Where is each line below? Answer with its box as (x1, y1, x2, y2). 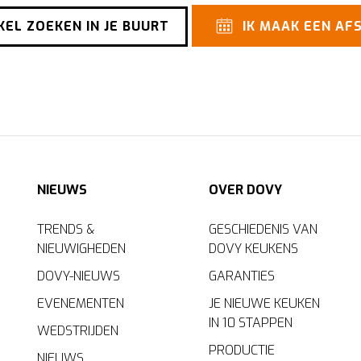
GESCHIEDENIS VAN (208, 221, 317, 239)
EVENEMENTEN (37, 295, 125, 313)
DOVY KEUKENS (208, 240, 298, 258)
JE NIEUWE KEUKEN (208, 295, 320, 313)
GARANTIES (208, 268, 275, 285)
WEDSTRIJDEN (37, 322, 119, 340)
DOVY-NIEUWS (37, 268, 121, 285)
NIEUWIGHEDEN (37, 240, 127, 258)
